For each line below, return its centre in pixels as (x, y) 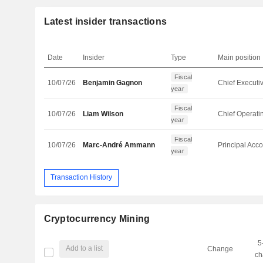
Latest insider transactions (105, 21)
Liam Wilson (103, 114)
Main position (240, 57)
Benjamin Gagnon (113, 82)
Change (220, 249)
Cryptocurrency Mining (97, 218)
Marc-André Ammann (119, 145)
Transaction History (81, 178)
